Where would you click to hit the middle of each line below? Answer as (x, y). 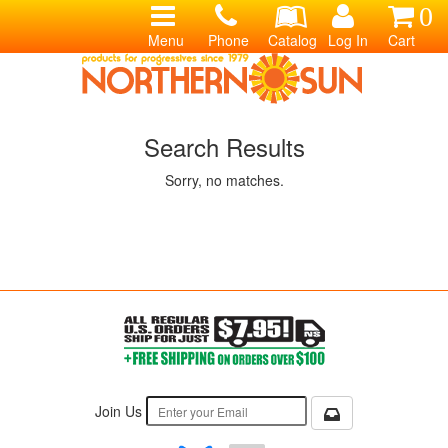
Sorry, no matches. (224, 180)
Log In (348, 40)
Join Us (120, 410)
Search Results (224, 146)
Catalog (292, 40)
